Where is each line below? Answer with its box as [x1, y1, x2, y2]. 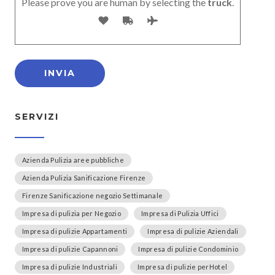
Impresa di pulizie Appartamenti [22, 227, 128, 235]
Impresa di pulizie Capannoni [22, 244, 118, 253]
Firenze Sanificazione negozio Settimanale [22, 191, 163, 199]
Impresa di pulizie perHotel [137, 262, 228, 271]
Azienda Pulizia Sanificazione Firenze [22, 173, 146, 182]
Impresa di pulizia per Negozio [22, 209, 121, 217]
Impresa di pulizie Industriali [22, 262, 117, 271]
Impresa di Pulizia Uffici [141, 209, 219, 217]
